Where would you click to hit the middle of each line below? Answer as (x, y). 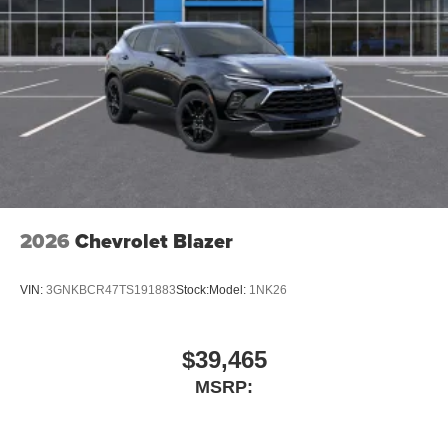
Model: (229, 290)
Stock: (192, 290)
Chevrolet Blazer (154, 240)
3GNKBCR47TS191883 (111, 290)
